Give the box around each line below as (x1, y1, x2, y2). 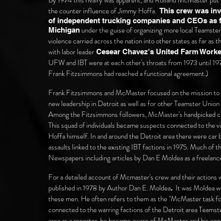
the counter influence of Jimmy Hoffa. (48, 5, 159, 16)
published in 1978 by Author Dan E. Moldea (48, 183, 171, 193)
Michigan (48, 26, 80, 34)
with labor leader (48, 46, 94, 57)
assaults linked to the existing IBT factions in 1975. (48, 142, 190, 152)
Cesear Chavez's (94, 47, 154, 56)
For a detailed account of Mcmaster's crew (48, 172, 169, 183)
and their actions (171, 172, 219, 183)
